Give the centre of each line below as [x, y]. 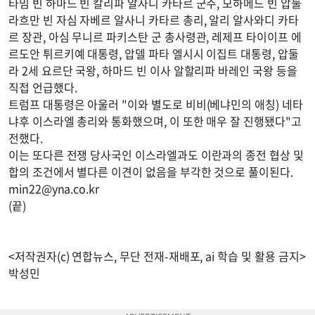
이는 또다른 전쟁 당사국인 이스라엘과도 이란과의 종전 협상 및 [156, 155]
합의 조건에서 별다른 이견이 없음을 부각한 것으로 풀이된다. [151, 172]
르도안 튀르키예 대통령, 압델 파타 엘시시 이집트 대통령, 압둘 [154, 54]
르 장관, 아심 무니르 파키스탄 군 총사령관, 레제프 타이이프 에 [155, 37]
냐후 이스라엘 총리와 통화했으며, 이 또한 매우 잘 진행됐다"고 [155, 121]
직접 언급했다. [43, 88]
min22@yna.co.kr [54, 189]
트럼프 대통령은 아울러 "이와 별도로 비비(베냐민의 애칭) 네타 [156, 104]
